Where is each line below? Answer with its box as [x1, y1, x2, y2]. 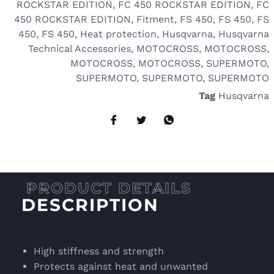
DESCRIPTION [21, 194, 159, 216]
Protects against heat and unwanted [34, 261, 208, 273]
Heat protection [80, 28, 157, 40]
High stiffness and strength [34, 245, 164, 257]
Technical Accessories [28, 42, 131, 54]
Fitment [136, 13, 174, 25]
